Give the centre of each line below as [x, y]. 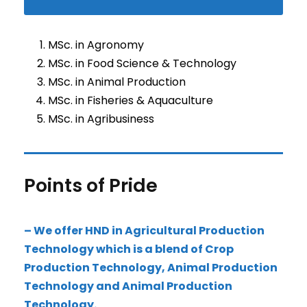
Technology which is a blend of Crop [129, 249]
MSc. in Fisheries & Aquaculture [131, 100]
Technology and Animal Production [128, 286]
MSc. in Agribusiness [101, 119]
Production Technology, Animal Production [151, 268]
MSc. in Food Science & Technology [142, 63]
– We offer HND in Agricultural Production [144, 231]
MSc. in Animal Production [117, 82]
